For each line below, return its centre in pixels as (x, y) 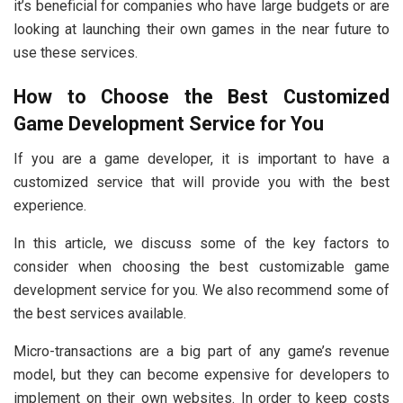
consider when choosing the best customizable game (201, 267)
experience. (50, 206)
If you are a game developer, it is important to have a (201, 159)
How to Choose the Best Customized (201, 97)
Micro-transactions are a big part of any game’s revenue (201, 352)
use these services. (76, 52)
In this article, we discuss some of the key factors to (201, 244)
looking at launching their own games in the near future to (201, 29)
